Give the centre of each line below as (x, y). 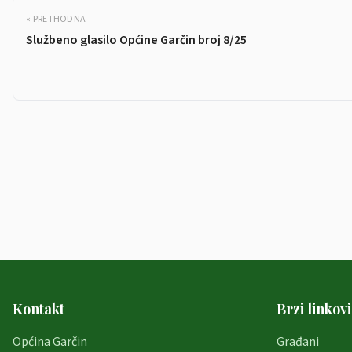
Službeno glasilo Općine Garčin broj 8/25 (136, 40)
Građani (298, 342)
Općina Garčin (50, 342)
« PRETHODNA (56, 19)
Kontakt (38, 309)
